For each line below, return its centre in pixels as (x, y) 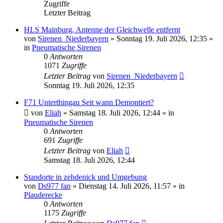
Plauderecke (43, 195)
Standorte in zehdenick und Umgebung (85, 177)
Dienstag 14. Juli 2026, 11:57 (125, 186)
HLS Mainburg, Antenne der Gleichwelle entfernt (102, 29)
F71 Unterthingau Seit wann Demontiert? (89, 102)
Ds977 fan (54, 186)
